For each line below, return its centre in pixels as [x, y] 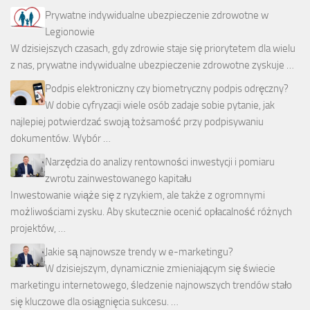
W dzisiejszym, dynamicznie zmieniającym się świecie [160, 269]
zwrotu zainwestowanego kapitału [118, 179]
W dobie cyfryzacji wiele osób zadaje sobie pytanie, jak [160, 106]
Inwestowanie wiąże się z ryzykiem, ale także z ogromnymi [138, 195]
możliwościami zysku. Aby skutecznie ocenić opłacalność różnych [151, 212]
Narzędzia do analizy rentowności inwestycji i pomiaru [160, 162]
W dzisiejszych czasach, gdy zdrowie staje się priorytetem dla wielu [153, 49]
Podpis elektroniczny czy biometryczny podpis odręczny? [167, 89]
